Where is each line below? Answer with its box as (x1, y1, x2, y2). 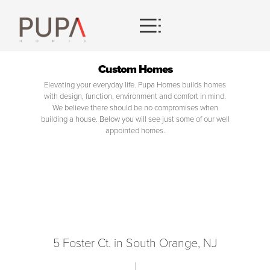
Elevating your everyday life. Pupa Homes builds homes (44, 80, 226, 90)
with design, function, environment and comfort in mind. (44, 92, 226, 101)
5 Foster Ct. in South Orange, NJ (53, 236, 217, 251)
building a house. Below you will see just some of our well (40, 115, 230, 124)
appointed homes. (105, 126, 165, 136)
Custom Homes (98, 63, 172, 76)
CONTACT (24, 87, 63, 97)
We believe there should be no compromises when (52, 103, 218, 113)
